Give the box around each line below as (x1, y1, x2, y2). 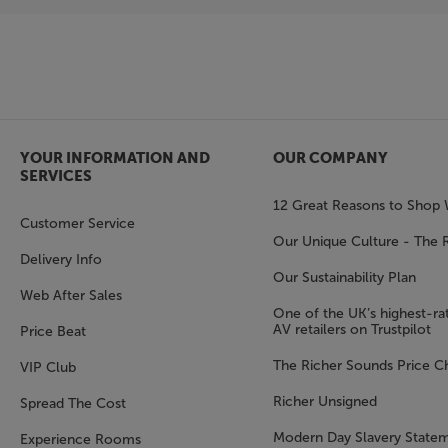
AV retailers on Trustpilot (272, 321, 431, 339)
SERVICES (20, 169, 92, 185)
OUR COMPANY (272, 151, 388, 167)
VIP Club (20, 359, 76, 377)
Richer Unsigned (272, 393, 377, 411)
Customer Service (20, 215, 135, 233)
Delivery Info (20, 251, 102, 269)
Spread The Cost (20, 395, 126, 413)
